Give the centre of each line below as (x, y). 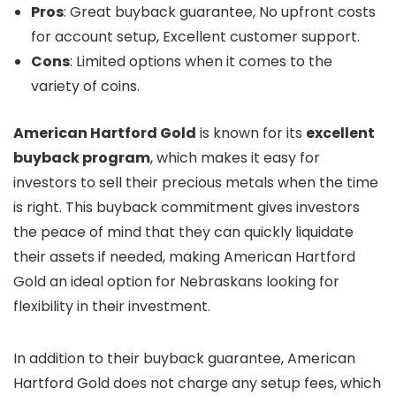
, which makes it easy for (235, 158)
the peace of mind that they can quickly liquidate (183, 232)
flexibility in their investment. (112, 306)
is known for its (251, 133)
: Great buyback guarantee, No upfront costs (220, 12)
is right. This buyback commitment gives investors (187, 207)
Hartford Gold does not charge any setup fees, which (197, 383)
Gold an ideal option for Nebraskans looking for (176, 282)
